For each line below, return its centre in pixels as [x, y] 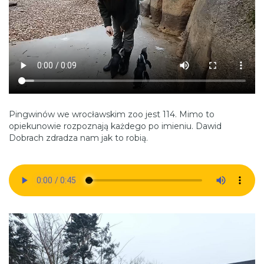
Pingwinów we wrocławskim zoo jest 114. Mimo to [112, 115]
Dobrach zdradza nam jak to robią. [78, 138]
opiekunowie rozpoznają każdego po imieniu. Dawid [115, 126]
